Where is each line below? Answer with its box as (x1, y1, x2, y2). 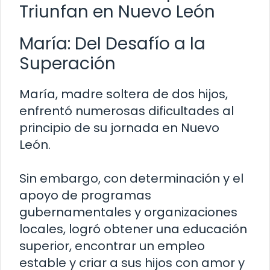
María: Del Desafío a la (19, 32, 206, 56)
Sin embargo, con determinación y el (19, 170, 243, 187)
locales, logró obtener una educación (19, 221, 247, 238)
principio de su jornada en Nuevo (19, 119, 219, 137)
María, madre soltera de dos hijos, (19, 86, 228, 103)
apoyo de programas (19, 187, 151, 204)
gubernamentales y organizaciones (19, 204, 237, 221)
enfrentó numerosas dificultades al (19, 102, 234, 120)
